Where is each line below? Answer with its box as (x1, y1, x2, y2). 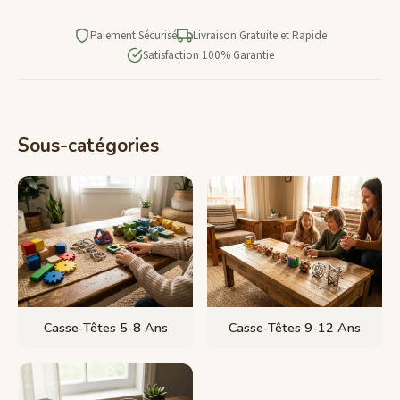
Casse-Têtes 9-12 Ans (229, 319, 361, 337)
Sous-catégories (18, 133, 159, 159)
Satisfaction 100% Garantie (142, 47, 274, 64)
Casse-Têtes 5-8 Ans (43, 319, 168, 337)
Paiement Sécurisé (89, 28, 177, 45)
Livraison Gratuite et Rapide (192, 28, 327, 45)
